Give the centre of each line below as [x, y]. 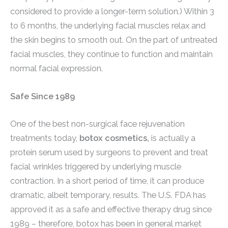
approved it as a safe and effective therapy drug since [111, 209]
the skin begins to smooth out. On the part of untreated [114, 40]
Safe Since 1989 [42, 96]
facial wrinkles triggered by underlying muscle [96, 166]
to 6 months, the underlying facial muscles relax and [108, 26]
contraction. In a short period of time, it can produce [107, 181]
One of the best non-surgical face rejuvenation [97, 124]
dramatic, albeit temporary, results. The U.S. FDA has [108, 195]
